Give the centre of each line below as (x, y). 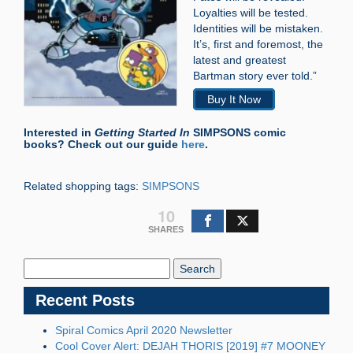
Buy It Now (234, 99)
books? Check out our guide (102, 144)
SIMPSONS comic (238, 132)
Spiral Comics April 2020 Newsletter (144, 330)
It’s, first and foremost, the (258, 44)
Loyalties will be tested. (251, 12)
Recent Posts (85, 300)
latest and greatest (240, 59)
